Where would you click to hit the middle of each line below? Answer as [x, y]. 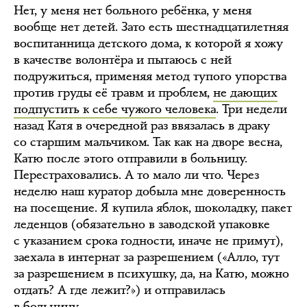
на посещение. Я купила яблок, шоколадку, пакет [153, 208]
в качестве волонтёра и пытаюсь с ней [123, 60]
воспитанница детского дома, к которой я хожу [148, 43]
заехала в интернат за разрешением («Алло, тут [147, 257]
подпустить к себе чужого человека [115, 109]
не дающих [245, 93]
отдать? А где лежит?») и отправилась [120, 290]
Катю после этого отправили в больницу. [131, 158]
